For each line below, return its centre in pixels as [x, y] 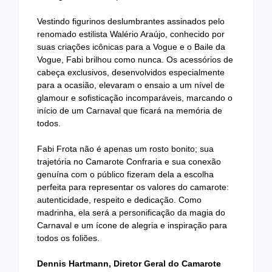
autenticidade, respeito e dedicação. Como [119, 200]
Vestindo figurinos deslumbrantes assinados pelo [131, 22]
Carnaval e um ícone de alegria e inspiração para [132, 226]
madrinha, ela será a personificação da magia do [131, 213]
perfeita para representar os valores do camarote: [133, 187]
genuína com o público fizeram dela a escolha [125, 175]
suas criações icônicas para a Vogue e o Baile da [131, 47]
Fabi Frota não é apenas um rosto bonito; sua [125, 149]
